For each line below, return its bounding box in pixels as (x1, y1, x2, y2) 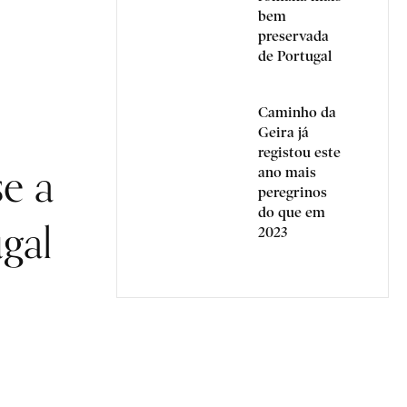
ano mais (258, 164, 316, 181)
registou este (258, 144, 341, 161)
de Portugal (258, 47, 332, 65)
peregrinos (258, 184, 327, 201)
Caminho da (258, 104, 336, 121)
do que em (258, 203, 325, 221)
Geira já (258, 124, 309, 141)
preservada (258, 27, 329, 45)
